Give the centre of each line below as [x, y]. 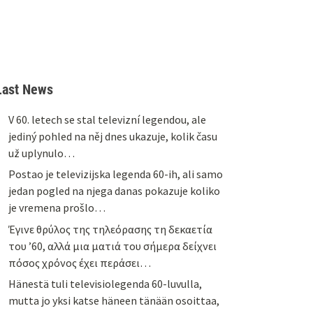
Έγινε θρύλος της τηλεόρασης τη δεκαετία [110, 229]
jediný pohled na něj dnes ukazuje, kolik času [112, 136]
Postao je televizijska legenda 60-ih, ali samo [115, 174]
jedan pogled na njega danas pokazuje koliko [114, 191]
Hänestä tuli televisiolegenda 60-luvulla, [105, 284]
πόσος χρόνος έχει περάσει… [79, 262]
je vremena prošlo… [57, 208]
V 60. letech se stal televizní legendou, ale [107, 119]
